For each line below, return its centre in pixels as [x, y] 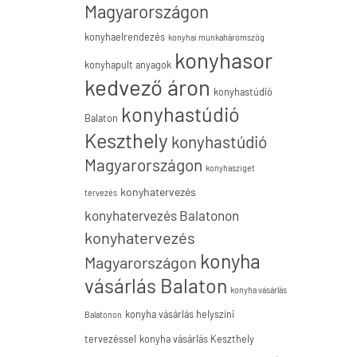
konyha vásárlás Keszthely [197, 339]
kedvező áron [147, 87]
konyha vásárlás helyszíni [180, 314]
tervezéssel [110, 339]
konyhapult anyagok [128, 65]
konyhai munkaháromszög [216, 37]
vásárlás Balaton [156, 285]
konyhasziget [230, 168]
